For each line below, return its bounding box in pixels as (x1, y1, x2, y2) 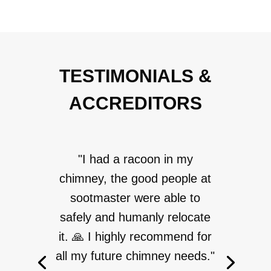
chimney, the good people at (59, 172, 212, 185)
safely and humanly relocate (60, 211, 211, 224)
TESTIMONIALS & (59, 66, 212, 86)
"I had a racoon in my (77, 152, 193, 166)
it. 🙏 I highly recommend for (59, 230, 212, 243)
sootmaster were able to (70, 191, 201, 204)
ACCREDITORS (68, 93, 202, 113)
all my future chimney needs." (56, 249, 215, 263)
